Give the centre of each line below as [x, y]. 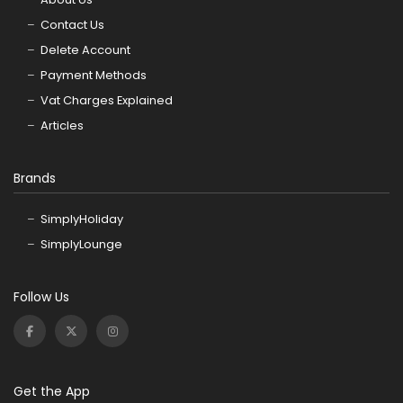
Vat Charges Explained [107, 100]
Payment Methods [94, 75]
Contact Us [72, 24]
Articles [62, 125]
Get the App [52, 392]
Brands [35, 178]
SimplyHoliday [82, 219]
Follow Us [41, 297]
